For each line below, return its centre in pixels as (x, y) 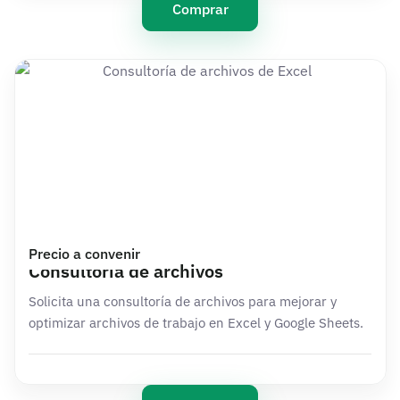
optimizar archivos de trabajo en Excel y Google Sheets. (196, 323)
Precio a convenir (84, 253)
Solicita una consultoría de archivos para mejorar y (183, 302)
